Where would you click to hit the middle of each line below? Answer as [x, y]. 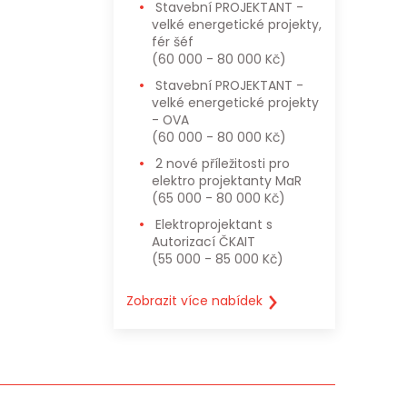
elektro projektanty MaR [226, 181]
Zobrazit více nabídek [197, 301]
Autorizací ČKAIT [203, 242]
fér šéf [172, 42]
